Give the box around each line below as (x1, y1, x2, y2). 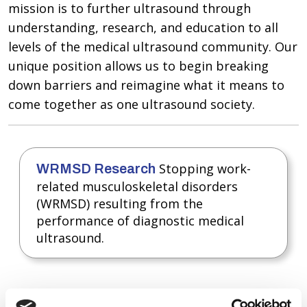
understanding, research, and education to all (8, 19, 278, 36)
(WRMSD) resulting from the (36, 195, 203, 212)
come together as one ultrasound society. (8, 96, 255, 112)
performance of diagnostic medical (36, 212, 244, 229)
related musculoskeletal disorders (36, 178, 238, 195)
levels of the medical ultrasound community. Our (8, 38, 297, 55)
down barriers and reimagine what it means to (8, 77, 284, 93)
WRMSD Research (36, 161, 156, 176)
